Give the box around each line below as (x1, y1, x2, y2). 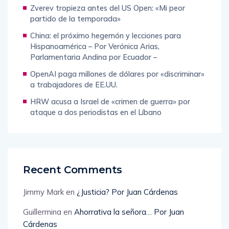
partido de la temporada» (30, 14, 121, 24)
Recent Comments (23, 164, 122, 176)
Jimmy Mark (23, 187, 64, 197)
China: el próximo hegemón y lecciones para (30, 31, 181, 41)
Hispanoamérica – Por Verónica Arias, (30, 41, 159, 52)
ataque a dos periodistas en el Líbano (30, 107, 162, 118)
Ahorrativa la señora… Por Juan (74, 207, 184, 217)
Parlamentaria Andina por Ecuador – (30, 52, 157, 62)
